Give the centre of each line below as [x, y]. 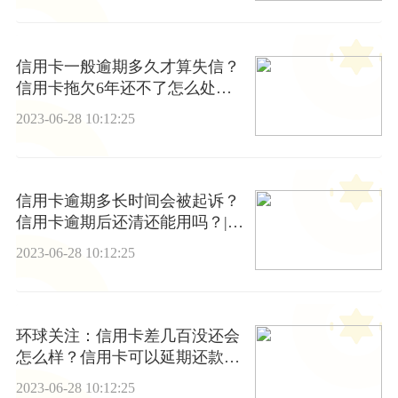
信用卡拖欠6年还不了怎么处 [115, 88]
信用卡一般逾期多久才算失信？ [127, 67]
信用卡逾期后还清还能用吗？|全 [129, 223]
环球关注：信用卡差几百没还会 [127, 335]
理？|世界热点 [65, 110]
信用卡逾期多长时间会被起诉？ [127, 201]
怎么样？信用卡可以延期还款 [119, 357]
